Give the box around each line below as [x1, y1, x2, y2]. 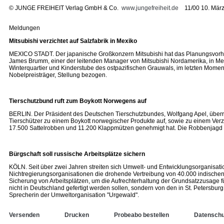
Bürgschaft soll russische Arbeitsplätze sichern [9, 150, 145, 157]
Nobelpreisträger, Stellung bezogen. [9, 71, 107, 78]
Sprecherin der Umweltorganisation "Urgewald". [9, 191, 139, 198]
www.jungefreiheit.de [121, 4, 178, 11]
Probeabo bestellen [114, 211, 169, 218]
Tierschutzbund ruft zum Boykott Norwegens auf [9, 97, 146, 104]
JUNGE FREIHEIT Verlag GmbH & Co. [13, 4, 121, 11]
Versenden [9, 211, 39, 218]
